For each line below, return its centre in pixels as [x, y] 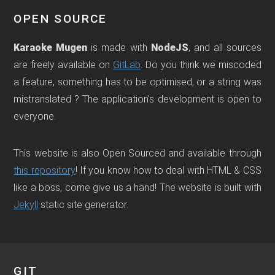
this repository [45, 170]
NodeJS [169, 48]
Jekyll [26, 205]
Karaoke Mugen [51, 48]
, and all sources [225, 48]
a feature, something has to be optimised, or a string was [137, 82]
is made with [119, 48]
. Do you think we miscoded [201, 65]
